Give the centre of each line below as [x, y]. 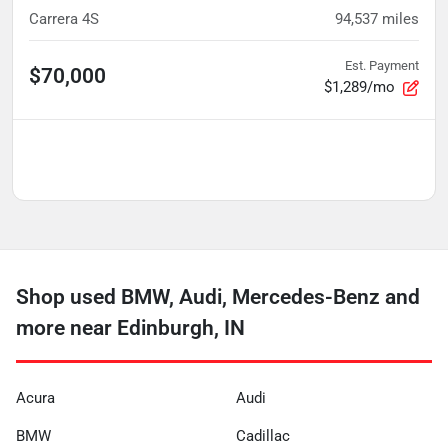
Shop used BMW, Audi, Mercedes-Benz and [218, 297]
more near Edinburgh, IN [130, 328]
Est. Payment [382, 66]
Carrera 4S [64, 19]
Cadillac [263, 436]
